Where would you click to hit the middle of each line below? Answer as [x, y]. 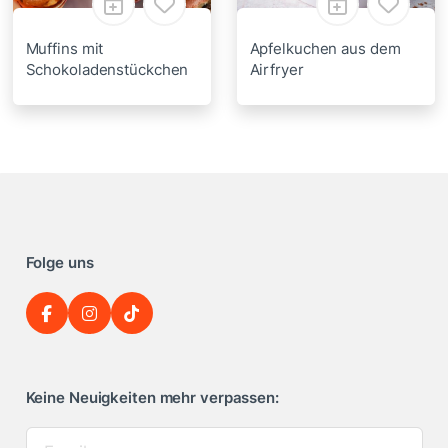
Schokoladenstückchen [107, 69]
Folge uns [59, 262]
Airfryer [276, 69]
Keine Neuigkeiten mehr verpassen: [152, 398]
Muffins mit [64, 48]
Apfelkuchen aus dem [325, 48]
